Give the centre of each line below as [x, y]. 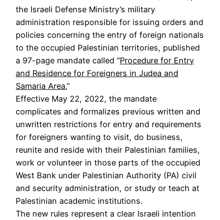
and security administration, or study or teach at [108, 188]
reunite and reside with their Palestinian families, [108, 150]
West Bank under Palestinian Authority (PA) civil [106, 175]
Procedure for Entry [157, 60]
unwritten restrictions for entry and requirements [109, 124]
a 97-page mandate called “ [68, 60]
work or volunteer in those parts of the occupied [108, 162]
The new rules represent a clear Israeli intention [106, 213]
